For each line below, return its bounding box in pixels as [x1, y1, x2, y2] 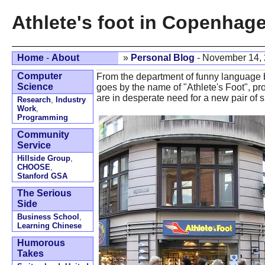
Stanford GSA [17, 172, 67, 180]
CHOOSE [17, 163, 50, 172]
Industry [56, 95, 86, 104]
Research [17, 95, 51, 104]
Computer [17, 71, 62, 81]
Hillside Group [17, 154, 70, 163]
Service [17, 140, 51, 150]
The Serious [17, 188, 72, 198]
